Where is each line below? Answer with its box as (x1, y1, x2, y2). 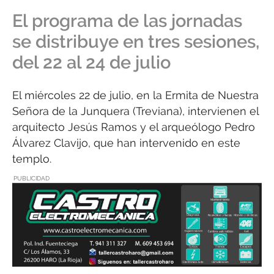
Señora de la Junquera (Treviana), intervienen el (12, 105, 259, 118)
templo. (12, 152, 51, 166)
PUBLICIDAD (13, 175, 50, 182)
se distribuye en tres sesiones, (12, 31, 259, 53)
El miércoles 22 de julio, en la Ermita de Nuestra (12, 89, 259, 102)
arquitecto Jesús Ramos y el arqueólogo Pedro (12, 120, 255, 134)
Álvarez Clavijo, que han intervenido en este (12, 136, 240, 150)
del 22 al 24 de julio (12, 52, 171, 73)
